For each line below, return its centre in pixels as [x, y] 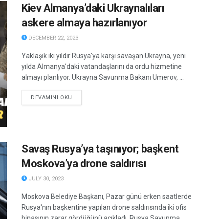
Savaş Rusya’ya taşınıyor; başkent [100, 149]
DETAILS [83, 97]
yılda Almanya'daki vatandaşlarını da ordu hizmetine [102, 67]
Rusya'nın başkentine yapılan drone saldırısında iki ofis [104, 207]
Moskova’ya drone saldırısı [84, 163]
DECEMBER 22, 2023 [53, 38]
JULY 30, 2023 [45, 178]
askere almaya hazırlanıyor [84, 23]
